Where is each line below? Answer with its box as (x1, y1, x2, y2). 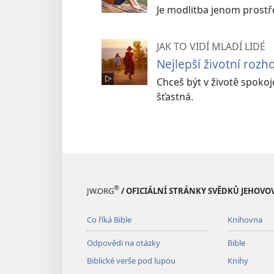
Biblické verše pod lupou (87, 254, 176, 266)
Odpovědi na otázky (87, 237, 160, 248)
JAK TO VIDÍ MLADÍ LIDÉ (157, 39, 265, 53)
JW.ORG (87, 185, 114, 196)
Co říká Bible (87, 213, 131, 225)
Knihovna (227, 213, 262, 225)
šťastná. (157, 89, 193, 103)
